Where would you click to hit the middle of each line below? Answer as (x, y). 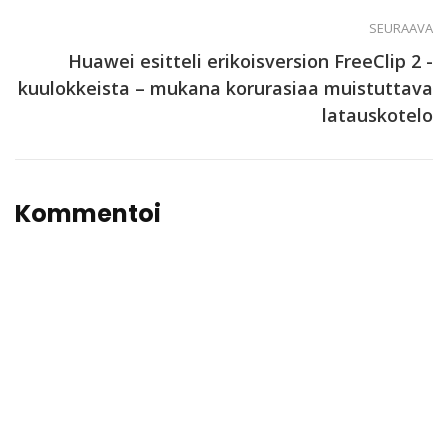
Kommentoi (88, 214)
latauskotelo (377, 115)
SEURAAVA (401, 28)
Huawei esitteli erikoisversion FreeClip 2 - (250, 61)
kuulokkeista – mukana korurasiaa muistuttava (225, 88)
